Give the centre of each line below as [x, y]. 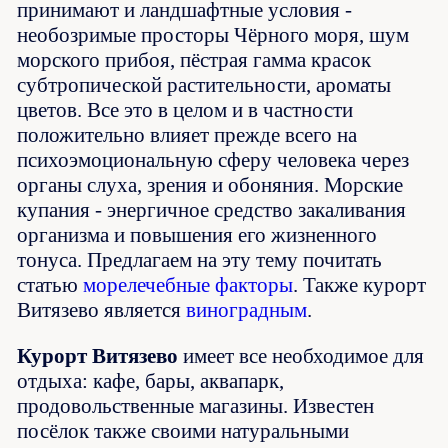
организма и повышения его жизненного [197, 234]
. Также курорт [360, 284]
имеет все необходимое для [301, 355]
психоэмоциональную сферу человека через [213, 159]
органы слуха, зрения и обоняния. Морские [210, 184]
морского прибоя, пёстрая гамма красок [194, 59]
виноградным [247, 309]
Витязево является [102, 309]
